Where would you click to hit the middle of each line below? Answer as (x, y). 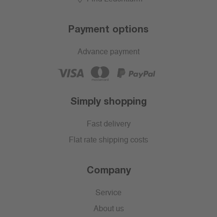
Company (108, 170)
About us (108, 209)
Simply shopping (108, 101)
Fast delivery (108, 124)
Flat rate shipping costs (108, 140)
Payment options (108, 29)
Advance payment (108, 52)
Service (108, 193)
